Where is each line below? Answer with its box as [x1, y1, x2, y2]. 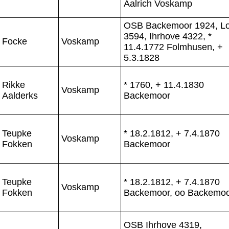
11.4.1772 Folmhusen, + [124, 41, 223, 52]
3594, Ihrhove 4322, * [124, 31, 212, 41]
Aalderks [2, 90, 38, 101]
